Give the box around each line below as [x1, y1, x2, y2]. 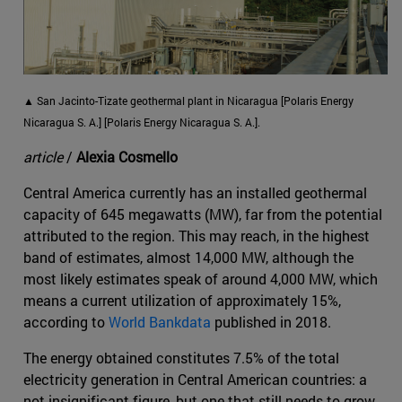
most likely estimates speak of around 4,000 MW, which [23, 268, 378, 288]
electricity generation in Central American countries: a [23, 369, 367, 389]
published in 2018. [214, 311, 331, 331]
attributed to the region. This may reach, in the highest [23, 225, 370, 245]
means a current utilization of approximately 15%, [23, 290, 341, 310]
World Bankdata [109, 311, 214, 331]
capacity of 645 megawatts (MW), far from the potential [23, 204, 382, 223]
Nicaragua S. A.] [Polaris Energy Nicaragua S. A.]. [23, 114, 260, 129]
